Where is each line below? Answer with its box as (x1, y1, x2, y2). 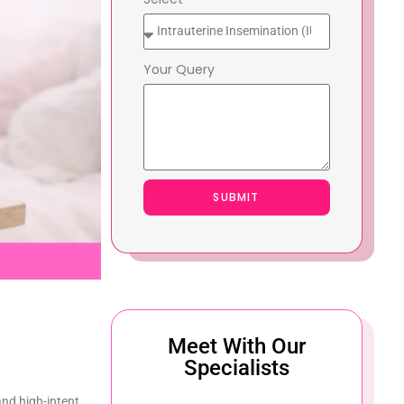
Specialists (183, 354, 289, 381)
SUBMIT (213, 188, 260, 205)
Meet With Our (167, 333, 306, 359)
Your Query (142, 60, 215, 78)
